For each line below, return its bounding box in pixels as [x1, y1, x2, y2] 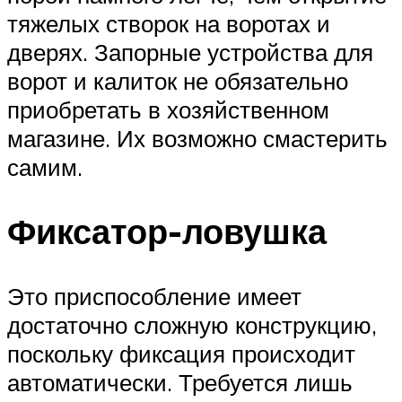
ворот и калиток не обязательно [7, 66, 348, 95]
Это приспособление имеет [7, 282, 301, 311]
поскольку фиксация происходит [7, 339, 355, 369]
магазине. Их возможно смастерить [7, 123, 388, 153]
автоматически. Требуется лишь [7, 368, 353, 398]
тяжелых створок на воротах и [7, 8, 330, 38]
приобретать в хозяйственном [7, 94, 329, 124]
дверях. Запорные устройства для [7, 37, 373, 66]
